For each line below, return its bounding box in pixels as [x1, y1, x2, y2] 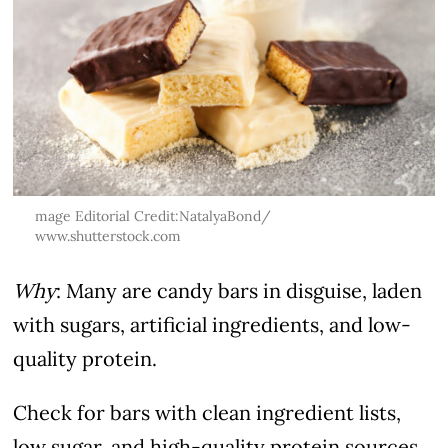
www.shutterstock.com [34, 226, 181, 245]
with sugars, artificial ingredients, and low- [13, 311, 412, 337]
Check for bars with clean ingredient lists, [13, 399, 402, 425]
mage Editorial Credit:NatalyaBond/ [34, 206, 271, 225]
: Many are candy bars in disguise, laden [56, 277, 423, 303]
